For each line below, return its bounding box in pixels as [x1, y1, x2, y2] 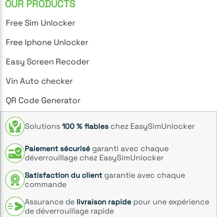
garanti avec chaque [90, 143, 169, 154]
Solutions [25, 121, 62, 132]
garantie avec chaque [102, 170, 185, 180]
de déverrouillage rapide [25, 205, 114, 216]
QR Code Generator [6, 94, 80, 106]
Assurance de [25, 196, 77, 207]
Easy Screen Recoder [6, 56, 89, 67]
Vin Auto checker [6, 75, 73, 86]
